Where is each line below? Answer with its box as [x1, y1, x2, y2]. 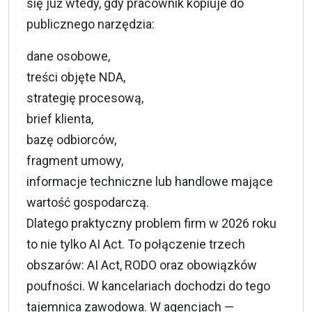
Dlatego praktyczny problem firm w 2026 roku [26, 216, 276, 231]
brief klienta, [26, 111, 93, 126]
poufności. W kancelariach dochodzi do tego [26, 279, 270, 293]
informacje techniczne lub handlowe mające [26, 174, 273, 189]
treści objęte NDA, [26, 70, 125, 84]
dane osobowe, [26, 49, 110, 63]
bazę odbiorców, [26, 132, 116, 147]
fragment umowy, [26, 153, 123, 168]
